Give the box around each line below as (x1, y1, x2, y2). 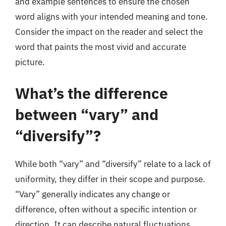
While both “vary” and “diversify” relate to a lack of (15, 158, 211, 169)
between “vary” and (15, 104, 158, 124)
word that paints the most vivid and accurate (15, 41, 186, 52)
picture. (15, 56, 45, 68)
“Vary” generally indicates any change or (15, 188, 170, 200)
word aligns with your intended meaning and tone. (15, 11, 208, 22)
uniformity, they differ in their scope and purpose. (15, 173, 205, 185)
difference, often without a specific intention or (15, 203, 197, 215)
